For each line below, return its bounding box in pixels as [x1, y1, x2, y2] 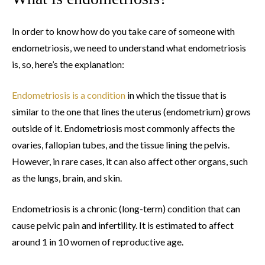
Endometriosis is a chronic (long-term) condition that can [12, 203, 240, 215]
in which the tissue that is [125, 89, 227, 101]
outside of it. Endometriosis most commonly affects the [12, 122, 235, 134]
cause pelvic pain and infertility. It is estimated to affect [12, 219, 234, 231]
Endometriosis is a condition [12, 89, 125, 101]
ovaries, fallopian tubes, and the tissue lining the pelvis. [12, 139, 230, 151]
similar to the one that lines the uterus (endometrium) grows [12, 106, 251, 118]
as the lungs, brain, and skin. [12, 172, 122, 184]
